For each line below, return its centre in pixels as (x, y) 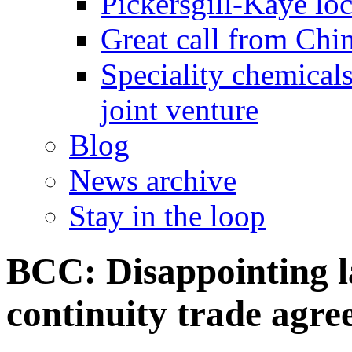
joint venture (180, 110)
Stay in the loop (167, 216)
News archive (153, 180)
